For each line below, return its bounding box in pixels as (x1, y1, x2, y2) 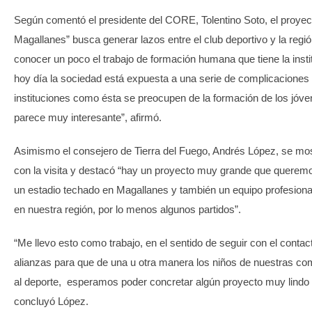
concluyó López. (14, 295, 88, 307)
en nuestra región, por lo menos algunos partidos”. (14, 203, 241, 215)
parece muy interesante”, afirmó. (14, 111, 162, 123)
